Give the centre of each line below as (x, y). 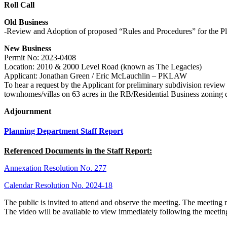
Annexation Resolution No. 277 (55, 168)
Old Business (26, 22)
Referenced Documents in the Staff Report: (78, 151)
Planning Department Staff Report (64, 131)
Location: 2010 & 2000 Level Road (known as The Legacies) (103, 66)
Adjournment (28, 111)
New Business (28, 48)
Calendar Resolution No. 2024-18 (58, 185)
